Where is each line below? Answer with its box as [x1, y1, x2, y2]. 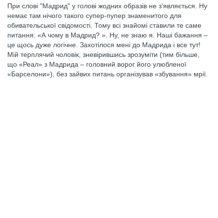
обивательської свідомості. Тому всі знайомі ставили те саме [7, 21, 201, 29]
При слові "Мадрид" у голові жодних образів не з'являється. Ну [7, 2, 207, 10]
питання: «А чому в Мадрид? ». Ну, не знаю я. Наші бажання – [7, 31, 208, 39]
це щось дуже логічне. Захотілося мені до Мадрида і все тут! [7, 41, 200, 49]
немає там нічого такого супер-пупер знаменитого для [7, 12, 182, 19]
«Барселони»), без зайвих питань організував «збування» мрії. [7, 70, 208, 78]
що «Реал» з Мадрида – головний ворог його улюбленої [7, 60, 186, 68]
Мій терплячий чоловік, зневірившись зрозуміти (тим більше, [7, 51, 200, 58]
